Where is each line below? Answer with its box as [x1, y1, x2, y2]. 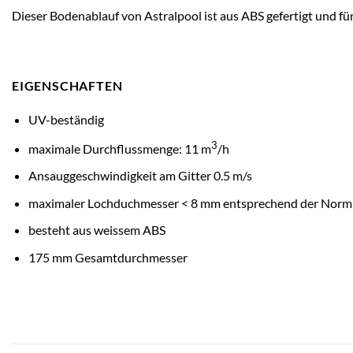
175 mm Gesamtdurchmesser [28, 249, 188, 265]
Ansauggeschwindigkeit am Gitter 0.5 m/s [28, 168, 252, 184]
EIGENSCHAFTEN [12, 77, 123, 93]
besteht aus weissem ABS [28, 222, 165, 238]
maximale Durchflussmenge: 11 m [28, 140, 211, 156]
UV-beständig [28, 111, 104, 127]
